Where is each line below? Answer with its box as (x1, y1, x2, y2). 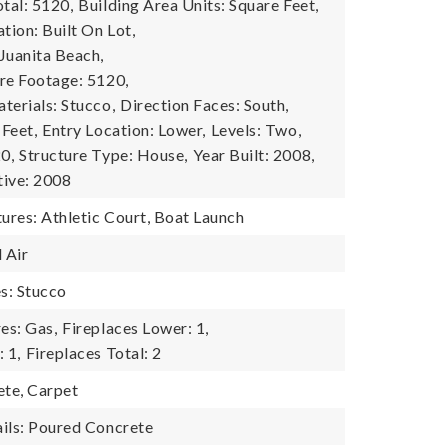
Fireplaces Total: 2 (25, 343, 162, 362)
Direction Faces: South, (120, 95, 289, 114)
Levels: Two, (210, 120, 302, 139)
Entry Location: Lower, (42, 120, 206, 139)
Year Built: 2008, (192, 145, 315, 164)
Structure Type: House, (19, 145, 188, 164)
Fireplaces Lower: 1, (62, 318, 209, 337)
